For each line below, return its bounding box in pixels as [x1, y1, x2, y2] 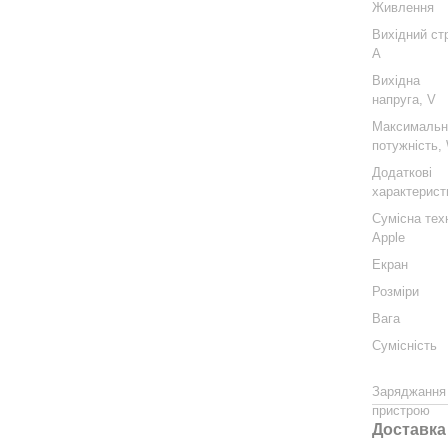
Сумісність [372, 338, 438, 353]
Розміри [372, 284, 420, 299]
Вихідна [372, 73, 421, 88]
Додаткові [372, 165, 433, 180]
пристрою [372, 403, 431, 418]
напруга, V [372, 92, 437, 107]
